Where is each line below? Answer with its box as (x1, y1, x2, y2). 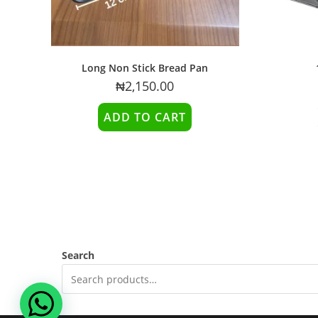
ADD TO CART (104, 109, 187, 126)
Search (62, 248, 94, 263)
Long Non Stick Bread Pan (82, 61, 209, 75)
